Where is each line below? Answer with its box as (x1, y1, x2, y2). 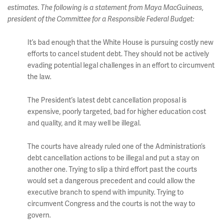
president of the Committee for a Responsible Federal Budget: (7, 15, 194, 23)
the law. (27, 73, 51, 81)
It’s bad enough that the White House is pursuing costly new (27, 38, 214, 47)
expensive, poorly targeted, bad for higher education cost (27, 108, 206, 116)
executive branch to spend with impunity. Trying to (27, 188, 184, 197)
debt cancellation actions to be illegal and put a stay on (27, 154, 199, 162)
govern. (27, 211, 51, 220)
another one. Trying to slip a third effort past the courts (27, 165, 197, 174)
